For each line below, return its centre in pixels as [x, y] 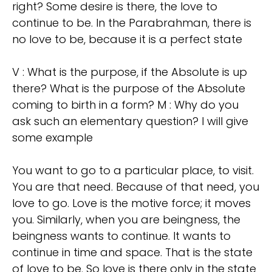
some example [53, 138]
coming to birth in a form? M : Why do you [125, 105]
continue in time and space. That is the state [132, 253]
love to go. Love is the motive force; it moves [131, 203]
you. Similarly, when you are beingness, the [126, 220]
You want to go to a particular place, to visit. [133, 171]
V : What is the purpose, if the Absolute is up [130, 72]
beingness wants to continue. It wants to [121, 236]
